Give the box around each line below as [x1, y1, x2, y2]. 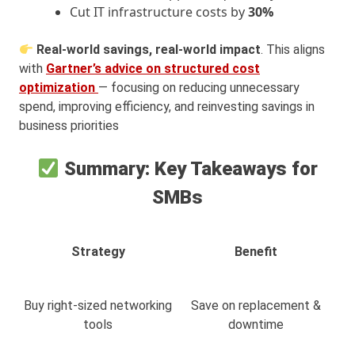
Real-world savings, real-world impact [36, 42, 261, 58]
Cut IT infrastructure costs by [70, 3, 248, 21]
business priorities [19, 118, 119, 134]
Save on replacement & [190, 298, 321, 314]
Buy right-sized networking [24, 298, 172, 314]
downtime [227, 317, 284, 333]
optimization [19, 80, 98, 96]
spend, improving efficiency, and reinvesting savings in [19, 99, 315, 115]
